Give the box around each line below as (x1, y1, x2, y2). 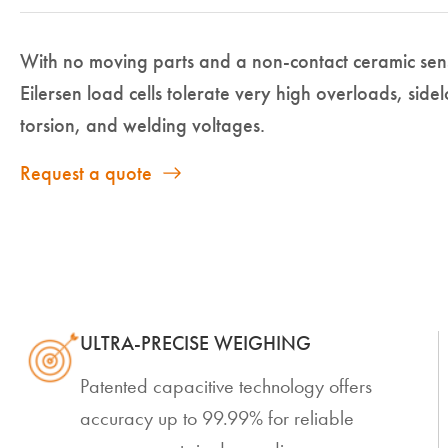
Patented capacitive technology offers (80, 374, 372, 398)
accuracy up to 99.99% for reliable (80, 406, 354, 430)
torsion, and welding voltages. (20, 113, 265, 137)
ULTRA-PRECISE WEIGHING (80, 331, 311, 355)
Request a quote (20, 161, 152, 185)
